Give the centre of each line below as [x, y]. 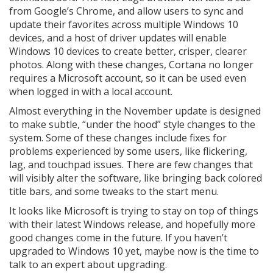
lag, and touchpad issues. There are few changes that [131, 165]
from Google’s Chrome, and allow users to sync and [126, 11]
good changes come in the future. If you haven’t [118, 238]
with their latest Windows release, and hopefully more [132, 224]
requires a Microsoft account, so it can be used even [128, 78]
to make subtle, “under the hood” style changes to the [132, 124]
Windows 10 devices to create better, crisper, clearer [128, 51]
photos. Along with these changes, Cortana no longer [131, 65]
